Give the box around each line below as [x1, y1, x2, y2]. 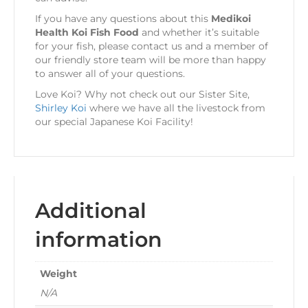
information [35, 226, 162, 252]
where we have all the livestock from [87, 101, 265, 114]
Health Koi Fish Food [35, 25, 139, 38]
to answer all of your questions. [35, 67, 185, 80]
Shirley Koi [35, 101, 87, 114]
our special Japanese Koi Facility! [35, 115, 193, 128]
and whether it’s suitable [139, 25, 259, 38]
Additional [35, 197, 146, 223]
